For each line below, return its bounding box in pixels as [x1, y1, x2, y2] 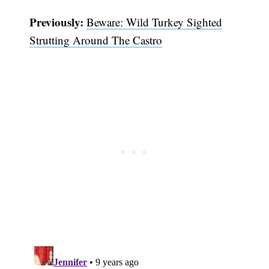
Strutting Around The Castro [29, 32, 163, 47]
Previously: [29, 13, 84, 30]
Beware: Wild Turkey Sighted [86, 14, 223, 29]
